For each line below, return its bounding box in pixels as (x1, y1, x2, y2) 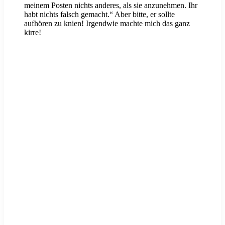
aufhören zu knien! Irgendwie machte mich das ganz (24, 19, 190, 28)
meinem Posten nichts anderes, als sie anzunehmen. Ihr (24, 1, 197, 10)
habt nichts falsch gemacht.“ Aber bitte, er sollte (24, 10, 175, 19)
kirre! (24, 28, 41, 37)
